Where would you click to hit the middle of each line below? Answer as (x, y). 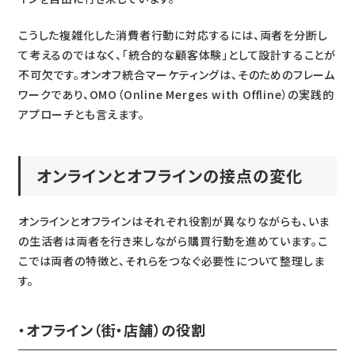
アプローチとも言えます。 (81, 115)
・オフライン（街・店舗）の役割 (112, 330)
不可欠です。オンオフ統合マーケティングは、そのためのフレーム (176, 75)
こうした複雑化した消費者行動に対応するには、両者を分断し (173, 35)
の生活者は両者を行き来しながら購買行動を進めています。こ (173, 241)
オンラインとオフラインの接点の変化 (169, 176)
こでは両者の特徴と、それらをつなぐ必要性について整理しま (171, 261)
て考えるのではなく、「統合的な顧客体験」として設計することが (177, 55)
